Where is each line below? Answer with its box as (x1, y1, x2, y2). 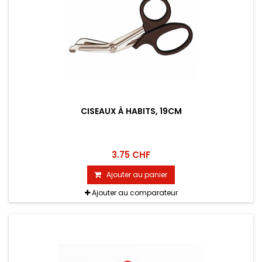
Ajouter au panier (106, 170, 167, 180)
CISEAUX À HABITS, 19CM (80, 105, 182, 118)
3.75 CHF (112, 149, 150, 161)
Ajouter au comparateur (91, 188, 178, 198)
